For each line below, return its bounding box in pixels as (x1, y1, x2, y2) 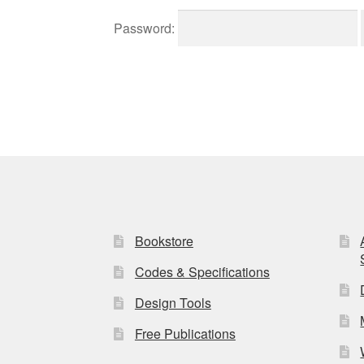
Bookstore (134, 231, 193, 250)
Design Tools (134, 292, 211, 312)
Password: (114, 18, 179, 37)
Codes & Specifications (134, 262, 270, 281)
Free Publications (134, 323, 236, 343)
